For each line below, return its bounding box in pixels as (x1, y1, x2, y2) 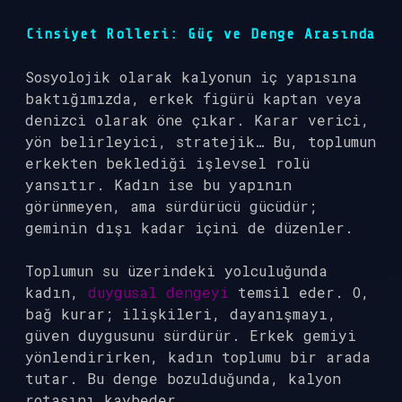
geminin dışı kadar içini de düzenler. (25, 218, 354, 237)
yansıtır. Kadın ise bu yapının (25, 175, 292, 194)
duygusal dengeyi (88, 283, 229, 301)
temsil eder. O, (229, 283, 370, 301)
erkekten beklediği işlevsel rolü (25, 153, 310, 172)
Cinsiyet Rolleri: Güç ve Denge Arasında (26, 26, 376, 42)
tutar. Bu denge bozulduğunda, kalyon (25, 369, 341, 388)
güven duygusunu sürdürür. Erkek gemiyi (25, 326, 356, 345)
